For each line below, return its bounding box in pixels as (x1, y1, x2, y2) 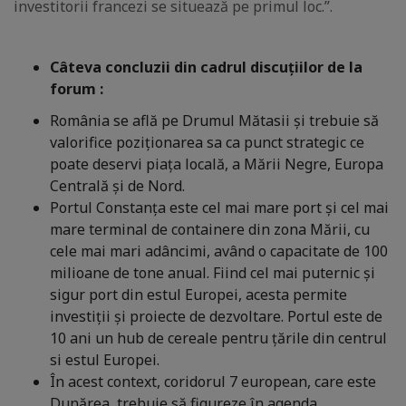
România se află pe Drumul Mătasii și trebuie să (50, 111, 379, 131)
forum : (50, 79, 103, 100)
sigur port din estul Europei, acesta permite (50, 285, 347, 305)
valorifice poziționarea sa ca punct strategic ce (50, 132, 364, 153)
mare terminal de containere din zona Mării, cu (50, 219, 370, 240)
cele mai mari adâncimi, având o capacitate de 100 (50, 241, 388, 262)
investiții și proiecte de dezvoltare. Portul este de (50, 306, 382, 327)
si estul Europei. (50, 350, 159, 371)
